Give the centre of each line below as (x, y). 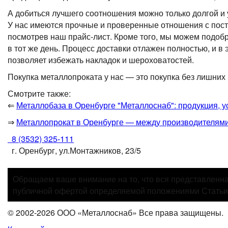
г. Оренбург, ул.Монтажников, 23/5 (74, 151)
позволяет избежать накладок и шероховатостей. (101, 60)
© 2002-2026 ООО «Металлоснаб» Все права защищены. (116, 213)
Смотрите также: (39, 94)
